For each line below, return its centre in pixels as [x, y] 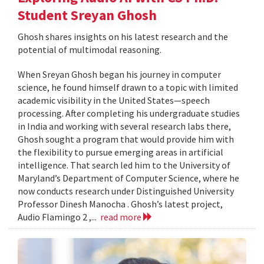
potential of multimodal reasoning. [90, 49]
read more [122, 217]
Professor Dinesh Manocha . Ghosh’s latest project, [120, 204]
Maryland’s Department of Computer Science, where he [128, 178]
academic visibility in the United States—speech [114, 100]
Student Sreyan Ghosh [87, 15]
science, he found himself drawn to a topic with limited [128, 87]
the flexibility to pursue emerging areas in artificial [121, 152]
